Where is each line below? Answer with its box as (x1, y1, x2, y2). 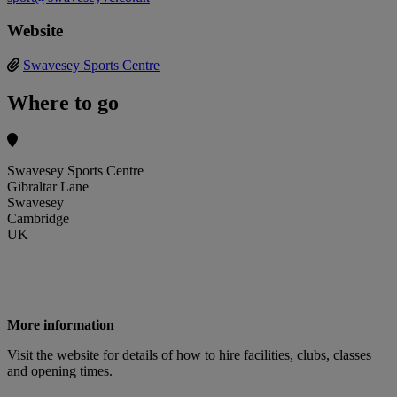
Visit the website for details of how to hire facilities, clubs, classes (7, 346, 371, 362)
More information (7, 316, 114, 332)
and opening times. (7, 362, 113, 378)
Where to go (7, 90, 119, 114)
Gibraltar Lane (7, 178, 89, 194)
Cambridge (7, 210, 69, 226)
